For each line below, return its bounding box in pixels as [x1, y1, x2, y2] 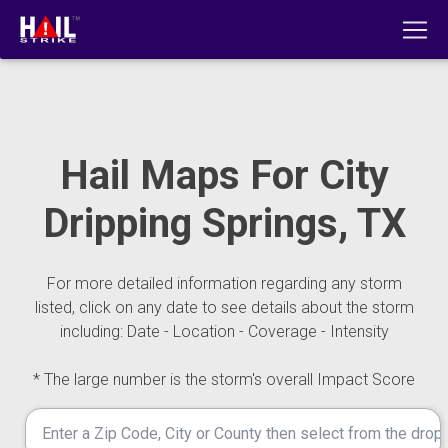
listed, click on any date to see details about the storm [34, 298, 414, 317]
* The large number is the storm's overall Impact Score [33, 370, 415, 389]
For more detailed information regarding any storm [46, 274, 402, 293]
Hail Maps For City [59, 152, 389, 199]
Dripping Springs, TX [42, 200, 406, 247]
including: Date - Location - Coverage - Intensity [59, 322, 389, 341]
